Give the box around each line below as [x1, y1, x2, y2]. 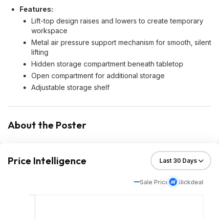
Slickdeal [177, 178, 203, 186]
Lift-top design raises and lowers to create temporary [31, 17, 203, 25]
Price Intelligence [8, 154, 87, 167]
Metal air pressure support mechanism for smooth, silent [31, 38, 211, 46]
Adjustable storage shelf [31, 83, 109, 91]
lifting [31, 48, 48, 56]
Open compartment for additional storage [31, 71, 165, 80]
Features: [20, 5, 53, 13]
